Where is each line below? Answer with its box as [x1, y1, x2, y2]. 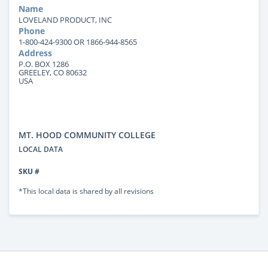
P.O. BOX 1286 [19, 58, 69, 69]
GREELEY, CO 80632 [19, 66, 87, 78]
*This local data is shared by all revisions [19, 185, 154, 196]
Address [19, 47, 52, 59]
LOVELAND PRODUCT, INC [19, 14, 112, 25]
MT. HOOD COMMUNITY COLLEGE [19, 129, 156, 141]
